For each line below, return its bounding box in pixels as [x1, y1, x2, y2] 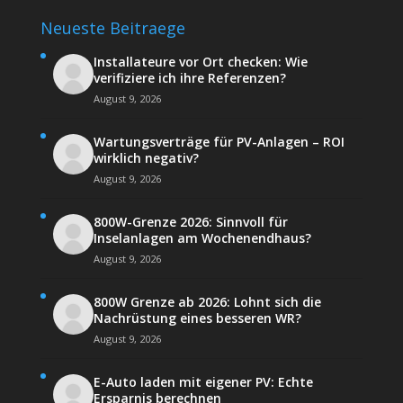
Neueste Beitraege [40, 16, 185, 39]
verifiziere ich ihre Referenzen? [93, 68, 286, 86]
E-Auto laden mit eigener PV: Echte [93, 372, 313, 390]
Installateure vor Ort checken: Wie [93, 52, 308, 70]
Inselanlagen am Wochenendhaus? [93, 228, 311, 246]
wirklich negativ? [93, 148, 199, 166]
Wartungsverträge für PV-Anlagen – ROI [93, 132, 345, 150]
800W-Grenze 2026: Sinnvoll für [93, 212, 288, 230]
